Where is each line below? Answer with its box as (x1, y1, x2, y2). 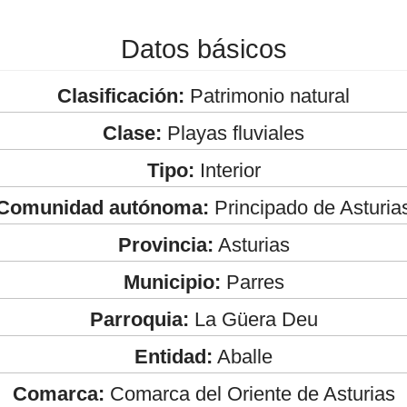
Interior (194, 158, 261, 182)
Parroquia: (89, 307, 189, 331)
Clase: (103, 121, 162, 144)
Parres (220, 270, 284, 293)
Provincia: (117, 233, 213, 256)
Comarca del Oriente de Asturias (104, 382, 395, 405)
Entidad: (134, 344, 213, 368)
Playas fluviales (162, 121, 304, 144)
